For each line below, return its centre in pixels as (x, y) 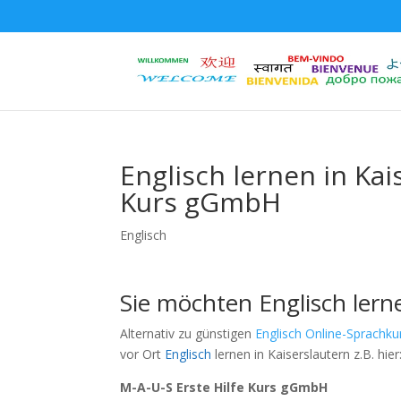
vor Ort (143, 354)
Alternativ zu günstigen (188, 333)
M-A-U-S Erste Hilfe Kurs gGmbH (224, 387)
